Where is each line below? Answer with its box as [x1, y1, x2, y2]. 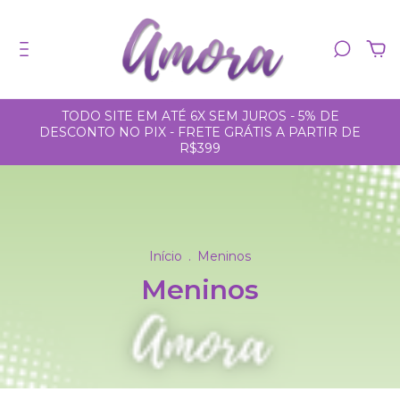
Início [149, 247, 182, 264]
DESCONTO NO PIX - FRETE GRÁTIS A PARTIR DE [39, 124, 361, 140]
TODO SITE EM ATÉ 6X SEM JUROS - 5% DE [61, 108, 339, 124]
